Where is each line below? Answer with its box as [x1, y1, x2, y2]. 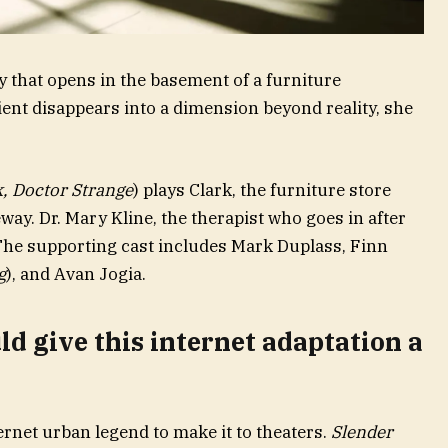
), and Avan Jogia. [5, 263, 146, 286]
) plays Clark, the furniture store [132, 179, 391, 202]
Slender [330, 420, 393, 443]
